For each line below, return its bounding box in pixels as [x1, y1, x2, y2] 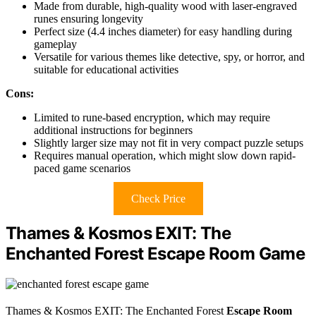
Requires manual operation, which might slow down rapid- [34, 150, 296, 162]
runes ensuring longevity [34, 13, 143, 25]
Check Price [130, 193, 186, 205]
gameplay [34, 38, 77, 51]
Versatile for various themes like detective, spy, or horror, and [34, 51, 305, 63]
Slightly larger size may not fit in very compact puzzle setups [34, 137, 303, 150]
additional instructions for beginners [34, 124, 193, 137]
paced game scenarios [34, 162, 130, 175]
